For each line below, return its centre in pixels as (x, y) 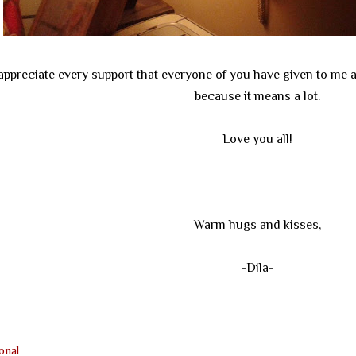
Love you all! (257, 139)
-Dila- (257, 268)
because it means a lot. (257, 97)
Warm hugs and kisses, (257, 225)
